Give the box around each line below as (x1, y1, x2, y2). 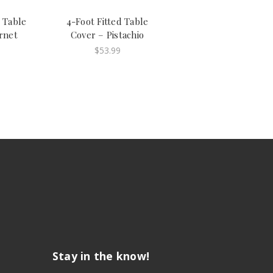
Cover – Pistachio (70, 28, 144, 41)
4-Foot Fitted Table (66, 15, 149, 27)
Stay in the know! (52, 248, 149, 263)
